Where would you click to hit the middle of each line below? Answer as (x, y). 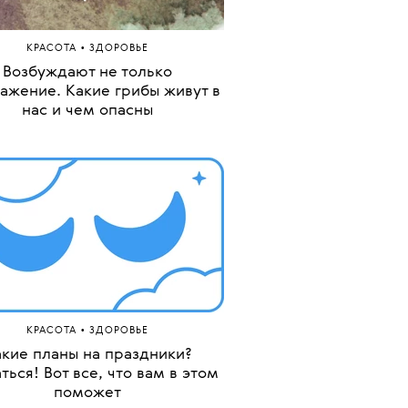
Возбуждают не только (87, 264)
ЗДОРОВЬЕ (119, 240)
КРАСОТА (53, 240)
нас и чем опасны (87, 302)
